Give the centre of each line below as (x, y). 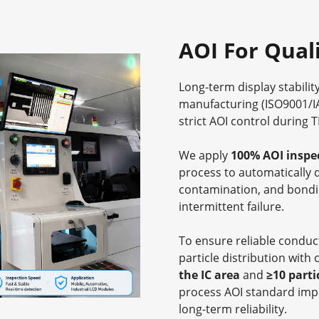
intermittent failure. (231, 207)
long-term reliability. (232, 309)
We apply (204, 156)
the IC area (209, 275)
